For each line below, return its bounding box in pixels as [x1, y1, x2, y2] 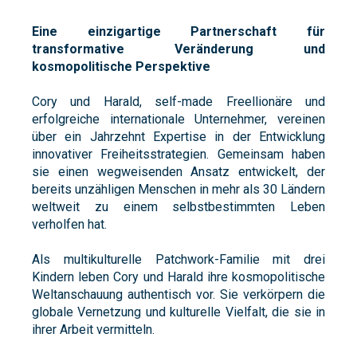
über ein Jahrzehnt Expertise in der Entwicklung [32, 128, 325, 144]
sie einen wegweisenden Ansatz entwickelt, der [32, 163, 325, 179]
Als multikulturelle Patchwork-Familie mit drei [32, 251, 325, 267]
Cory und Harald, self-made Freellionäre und [32, 93, 325, 109]
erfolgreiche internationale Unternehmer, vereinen [32, 111, 325, 127]
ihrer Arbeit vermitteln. [32, 321, 155, 337]
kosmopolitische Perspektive [32, 58, 210, 74]
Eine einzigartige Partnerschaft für [32, 23, 325, 39]
